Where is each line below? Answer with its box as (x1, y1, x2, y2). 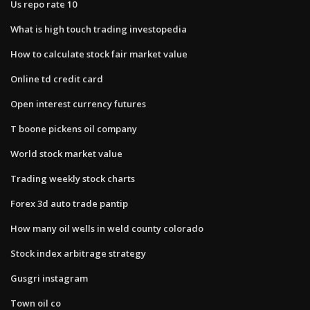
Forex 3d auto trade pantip (10, 197, 128, 210)
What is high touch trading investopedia (10, 22, 187, 35)
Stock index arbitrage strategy (10, 246, 146, 259)
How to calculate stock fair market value (10, 47, 188, 60)
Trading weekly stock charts (10, 172, 135, 185)
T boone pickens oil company (10, 122, 137, 135)
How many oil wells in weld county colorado (10, 221, 203, 235)
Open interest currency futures (10, 97, 146, 110)
